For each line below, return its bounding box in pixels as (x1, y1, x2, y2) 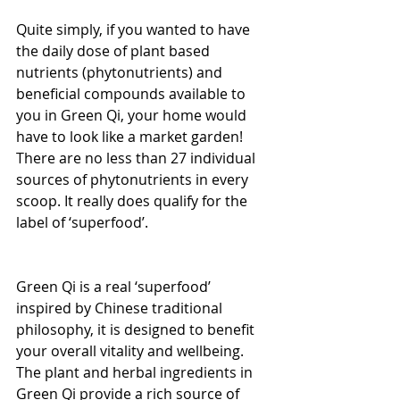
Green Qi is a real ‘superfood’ (16, 276, 214, 296)
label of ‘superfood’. (16, 212, 148, 232)
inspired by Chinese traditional (16, 297, 226, 318)
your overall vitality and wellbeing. (16, 340, 247, 361)
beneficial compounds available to (16, 83, 249, 104)
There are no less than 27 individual (16, 147, 259, 168)
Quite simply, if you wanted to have (16, 19, 254, 39)
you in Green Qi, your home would (16, 104, 250, 125)
